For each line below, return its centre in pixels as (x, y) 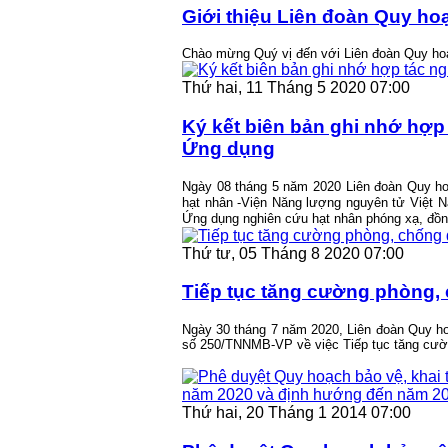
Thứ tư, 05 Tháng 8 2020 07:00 (293, 253)
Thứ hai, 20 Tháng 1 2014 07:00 (296, 412)
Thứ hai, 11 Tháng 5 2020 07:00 (296, 88)
